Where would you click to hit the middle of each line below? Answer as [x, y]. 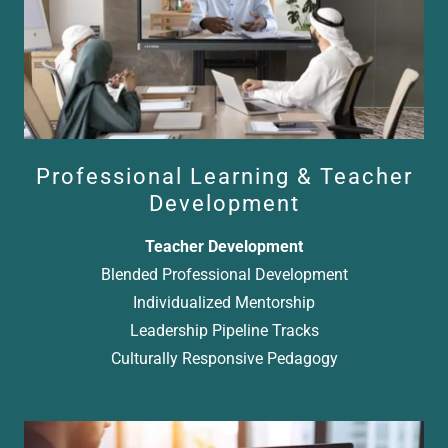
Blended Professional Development [224, 274]
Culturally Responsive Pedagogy [224, 358]
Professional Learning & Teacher [224, 176]
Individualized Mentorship [224, 302]
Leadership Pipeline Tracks [224, 330]
